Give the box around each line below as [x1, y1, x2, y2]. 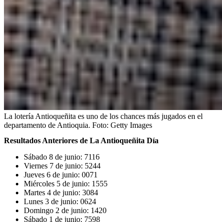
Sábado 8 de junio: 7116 [24, 153, 100, 162]
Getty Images [111, 121, 152, 130]
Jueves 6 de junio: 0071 [24, 170, 98, 179]
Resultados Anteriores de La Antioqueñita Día [4, 136, 159, 145]
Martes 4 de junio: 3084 [24, 188, 98, 197]
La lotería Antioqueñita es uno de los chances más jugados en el [4, 112, 203, 121]
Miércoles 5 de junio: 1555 [24, 179, 108, 188]
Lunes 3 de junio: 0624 [24, 197, 96, 206]
